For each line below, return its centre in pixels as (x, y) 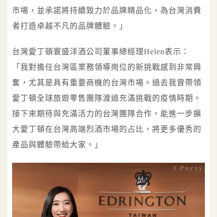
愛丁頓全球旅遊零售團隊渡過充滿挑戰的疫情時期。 (107, 98)
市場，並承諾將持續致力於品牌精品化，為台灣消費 (107, 11)
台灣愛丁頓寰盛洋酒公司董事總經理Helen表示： (101, 51)
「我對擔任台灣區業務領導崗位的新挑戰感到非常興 (107, 67)
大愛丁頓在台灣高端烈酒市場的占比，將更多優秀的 (107, 129)
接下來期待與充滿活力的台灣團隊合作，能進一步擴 (107, 113)
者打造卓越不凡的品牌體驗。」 (70, 26)
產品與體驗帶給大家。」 (57, 144)
